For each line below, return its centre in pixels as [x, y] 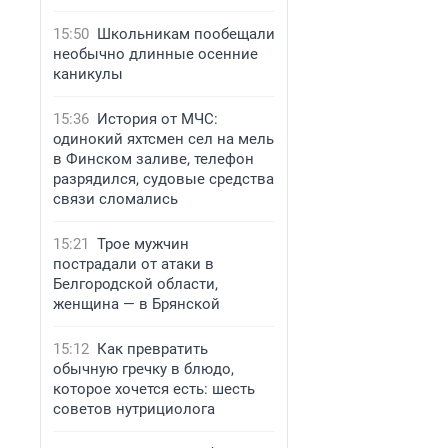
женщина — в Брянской [136, 304]
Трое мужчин [143, 244]
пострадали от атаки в [133, 264]
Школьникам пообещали [186, 34]
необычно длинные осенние [155, 54]
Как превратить [152, 349]
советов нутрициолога [134, 409]
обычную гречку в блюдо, [143, 369]
